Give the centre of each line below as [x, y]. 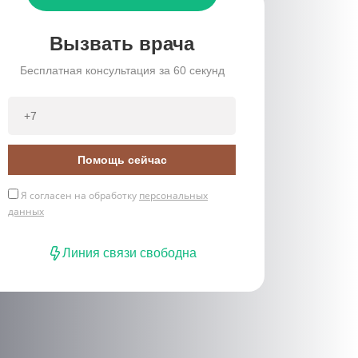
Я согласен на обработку [79, 195]
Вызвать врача [122, 44]
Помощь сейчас [122, 160]
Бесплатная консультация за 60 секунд [122, 70]
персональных [173, 195]
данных [26, 211]
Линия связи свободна [129, 253]
